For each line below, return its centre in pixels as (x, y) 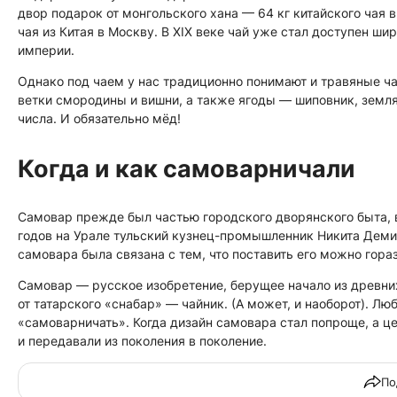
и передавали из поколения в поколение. (142, 341)
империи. (46, 51)
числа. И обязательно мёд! (99, 119)
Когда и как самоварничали (187, 169)
